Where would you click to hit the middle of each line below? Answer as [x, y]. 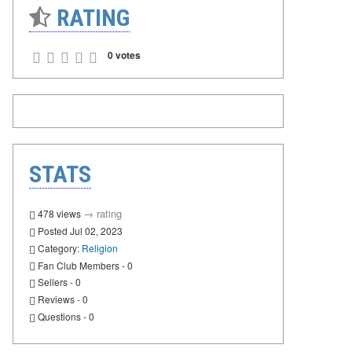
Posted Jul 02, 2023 [79, 230]
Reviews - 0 [62, 299]
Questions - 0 [65, 317]
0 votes [124, 55]
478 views [59, 213]
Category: [59, 247]
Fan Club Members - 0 [84, 265]
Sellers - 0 [58, 282]
